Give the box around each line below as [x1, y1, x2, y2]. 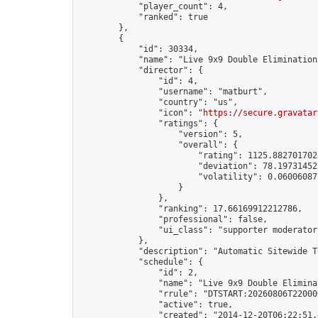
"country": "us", [79, 97, 238, 107]
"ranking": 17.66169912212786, [79, 204, 302, 214]
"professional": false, [79, 214, 268, 224]
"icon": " [79, 108, 203, 118]
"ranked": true [79, 12, 208, 22]
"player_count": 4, [79, 1, 228, 11]
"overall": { [79, 140, 238, 150]
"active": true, [79, 300, 233, 309]
